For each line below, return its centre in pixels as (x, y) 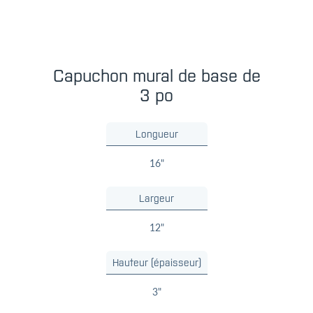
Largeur (156, 198)
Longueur (156, 134)
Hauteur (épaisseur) (156, 262)
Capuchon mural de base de (156, 75)
